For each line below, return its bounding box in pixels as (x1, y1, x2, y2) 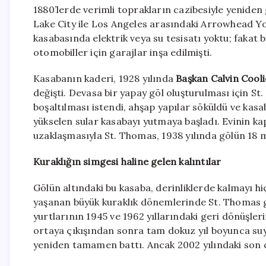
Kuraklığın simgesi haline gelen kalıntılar (33, 156, 221, 168)
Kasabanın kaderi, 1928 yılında (33, 72, 176, 85)
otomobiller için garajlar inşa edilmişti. (33, 46, 213, 59)
